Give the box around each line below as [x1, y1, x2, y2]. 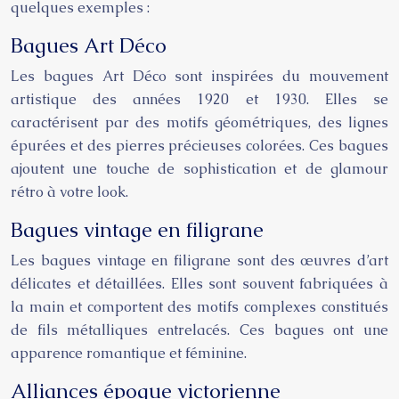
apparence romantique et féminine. [11, 344, 247, 362]
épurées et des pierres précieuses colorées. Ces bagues [11, 136, 388, 155]
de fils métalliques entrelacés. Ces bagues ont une [11, 321, 388, 339]
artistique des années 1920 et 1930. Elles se [11, 90, 388, 109]
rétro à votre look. [11, 183, 128, 201]
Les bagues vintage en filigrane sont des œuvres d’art [11, 251, 388, 270]
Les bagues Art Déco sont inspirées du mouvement [11, 67, 388, 85]
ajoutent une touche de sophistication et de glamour [11, 159, 388, 178]
